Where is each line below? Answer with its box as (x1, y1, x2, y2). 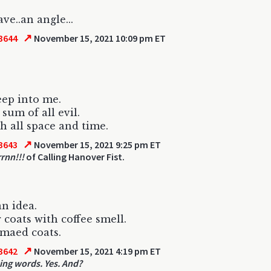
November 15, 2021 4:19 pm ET (32, 245, 162, 257)
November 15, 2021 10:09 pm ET (32, 32, 166, 44)
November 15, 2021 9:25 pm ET (32, 139, 162, 151)
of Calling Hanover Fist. (24, 151, 125, 163)
